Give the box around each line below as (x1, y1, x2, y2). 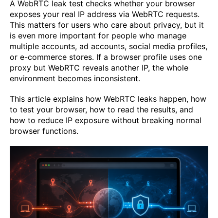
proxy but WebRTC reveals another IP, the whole (10, 62, 188, 73)
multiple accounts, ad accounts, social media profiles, (10, 41, 207, 51)
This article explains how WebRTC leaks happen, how (10, 93, 206, 104)
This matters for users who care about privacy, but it (10, 19, 204, 30)
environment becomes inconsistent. (10, 73, 140, 83)
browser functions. (10, 126, 78, 136)
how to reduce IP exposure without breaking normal (10, 115, 201, 125)
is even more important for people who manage (10, 30, 186, 40)
